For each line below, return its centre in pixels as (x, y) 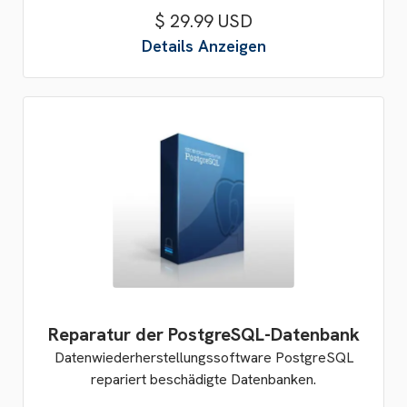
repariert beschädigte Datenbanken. (203, 379)
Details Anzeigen (203, 46)
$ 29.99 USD (203, 21)
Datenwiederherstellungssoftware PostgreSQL (203, 357)
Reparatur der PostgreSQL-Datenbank (203, 334)
